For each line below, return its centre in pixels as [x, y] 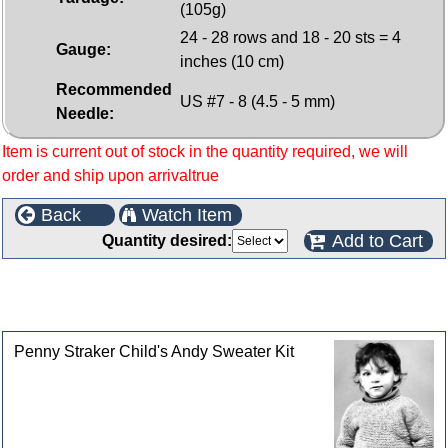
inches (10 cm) [232, 61]
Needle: [85, 113]
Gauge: [83, 49]
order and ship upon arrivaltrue [110, 175]
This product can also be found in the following [192, 287]
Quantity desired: [167, 240]
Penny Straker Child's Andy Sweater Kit [154, 352]
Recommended [114, 89]
